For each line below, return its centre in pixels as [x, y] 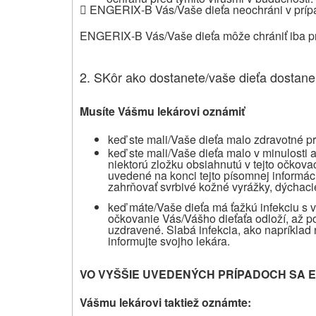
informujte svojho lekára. [169, 241]
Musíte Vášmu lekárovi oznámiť [162, 111]
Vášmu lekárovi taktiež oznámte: [165, 302]
